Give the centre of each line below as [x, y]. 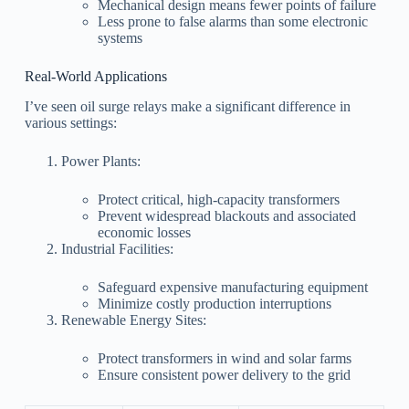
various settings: [70, 122]
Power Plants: [100, 161]
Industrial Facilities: [117, 248]
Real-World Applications [95, 77]
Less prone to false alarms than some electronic [232, 22]
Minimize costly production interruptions [214, 303]
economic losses [144, 232]
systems [120, 38]
